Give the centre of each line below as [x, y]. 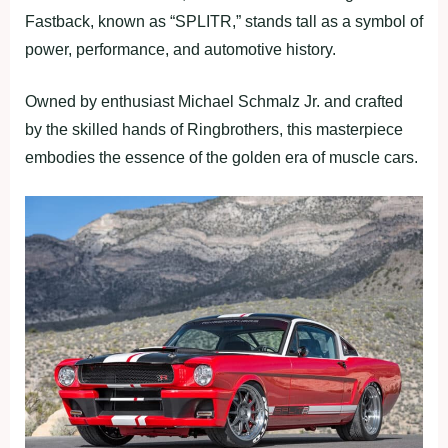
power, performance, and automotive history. [180, 49]
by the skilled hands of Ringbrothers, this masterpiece [214, 129]
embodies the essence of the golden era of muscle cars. [221, 157]
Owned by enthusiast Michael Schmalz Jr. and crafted [214, 101]
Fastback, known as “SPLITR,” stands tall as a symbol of [224, 21]
